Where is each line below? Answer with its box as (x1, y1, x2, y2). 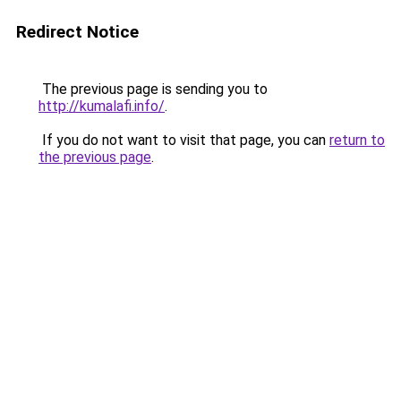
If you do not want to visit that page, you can (38, 132, 329, 149)
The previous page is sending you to (38, 81, 268, 98)
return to (329, 132, 385, 149)
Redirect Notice (16, 21, 139, 42)
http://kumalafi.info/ (38, 98, 165, 115)
